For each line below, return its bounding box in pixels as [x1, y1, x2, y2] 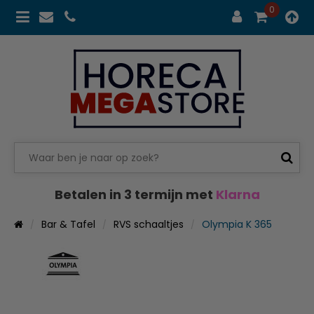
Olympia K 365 [202, 217, 272, 231]
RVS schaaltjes [114, 217, 184, 231]
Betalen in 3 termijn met [54, 185, 216, 203]
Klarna [215, 185, 260, 203]
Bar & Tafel [41, 217, 95, 231]
